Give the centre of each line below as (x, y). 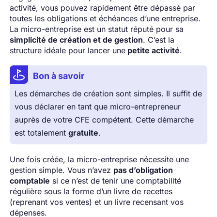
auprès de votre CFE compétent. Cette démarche (104, 119)
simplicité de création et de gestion (76, 39)
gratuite (83, 132)
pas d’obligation (143, 170)
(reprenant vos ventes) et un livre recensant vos (97, 202)
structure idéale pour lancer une (68, 50)
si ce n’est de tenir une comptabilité (116, 180)
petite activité (153, 50)
